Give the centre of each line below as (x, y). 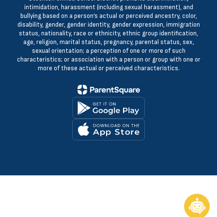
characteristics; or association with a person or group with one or (108, 60)
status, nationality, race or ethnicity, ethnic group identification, (108, 33)
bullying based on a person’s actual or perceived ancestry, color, (108, 16)
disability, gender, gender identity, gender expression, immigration (108, 25)
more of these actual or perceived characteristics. (108, 68)
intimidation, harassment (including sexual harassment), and (108, 7)
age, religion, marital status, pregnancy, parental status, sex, (108, 42)
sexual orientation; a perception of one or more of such (108, 51)
